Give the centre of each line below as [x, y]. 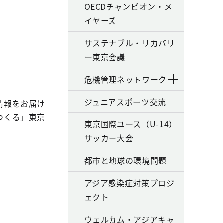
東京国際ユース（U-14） [130, 124]
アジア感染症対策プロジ [129, 183]
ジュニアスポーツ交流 [125, 102]
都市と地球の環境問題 [125, 160]
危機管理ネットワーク [125, 79]
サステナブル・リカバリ [129, 43]
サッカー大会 [109, 138]
